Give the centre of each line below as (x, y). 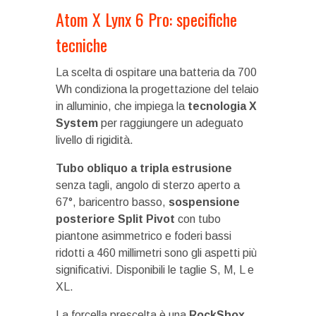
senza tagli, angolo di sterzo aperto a (148, 185)
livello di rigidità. (95, 140)
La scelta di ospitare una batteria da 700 (156, 72)
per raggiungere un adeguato (171, 123)
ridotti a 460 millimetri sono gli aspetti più (156, 253)
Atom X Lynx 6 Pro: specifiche (146, 19)
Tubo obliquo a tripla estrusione (144, 168)
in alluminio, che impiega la (122, 106)
